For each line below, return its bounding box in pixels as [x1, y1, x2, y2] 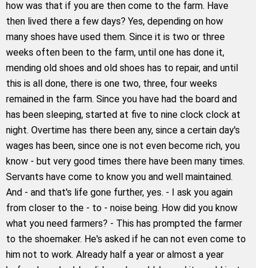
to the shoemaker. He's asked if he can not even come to [6, 233, 246, 245]
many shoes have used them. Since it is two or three [6, 31, 225, 42]
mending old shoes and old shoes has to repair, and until [6, 62, 238, 74]
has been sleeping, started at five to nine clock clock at [6, 108, 240, 120]
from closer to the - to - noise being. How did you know [6, 202, 237, 214]
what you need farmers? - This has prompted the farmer [6, 217, 242, 229]
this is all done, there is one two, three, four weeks [6, 77, 217, 89]
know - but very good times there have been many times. [6, 155, 245, 167]
